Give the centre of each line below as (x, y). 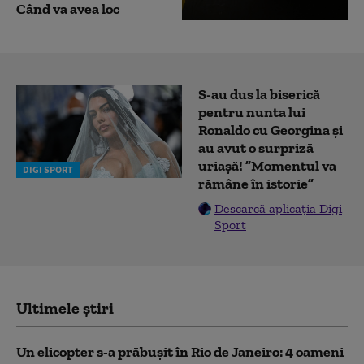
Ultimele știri (65, 308)
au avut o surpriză (256, 147)
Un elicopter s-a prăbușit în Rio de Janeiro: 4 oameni (180, 351)
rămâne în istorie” (256, 183)
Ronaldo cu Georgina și (271, 130)
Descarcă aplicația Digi (278, 208)
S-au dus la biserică (259, 94)
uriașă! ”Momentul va (267, 165)
